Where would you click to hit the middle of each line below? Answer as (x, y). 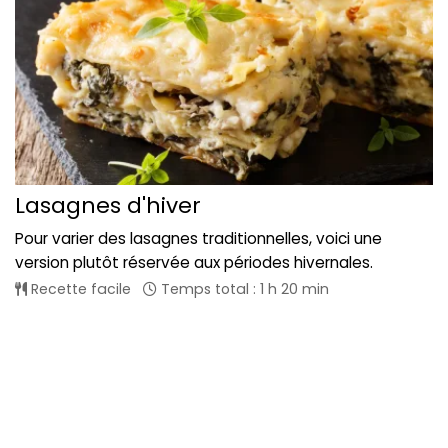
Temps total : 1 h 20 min (243, 288)
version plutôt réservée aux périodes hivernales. (194, 262)
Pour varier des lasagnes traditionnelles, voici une (198, 238)
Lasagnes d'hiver (108, 205)
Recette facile (79, 288)
